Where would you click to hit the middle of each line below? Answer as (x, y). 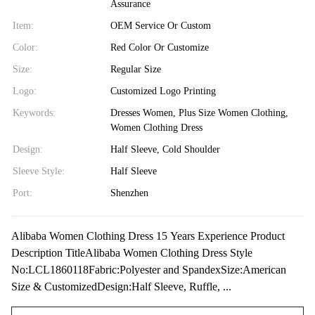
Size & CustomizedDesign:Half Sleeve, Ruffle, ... (121, 286)
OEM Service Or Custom (160, 25)
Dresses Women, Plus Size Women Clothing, (199, 112)
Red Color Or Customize (159, 47)
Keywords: (34, 112)
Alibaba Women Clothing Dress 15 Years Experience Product (148, 236)
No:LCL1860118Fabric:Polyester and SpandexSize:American (149, 269)
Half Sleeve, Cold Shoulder (165, 149)
